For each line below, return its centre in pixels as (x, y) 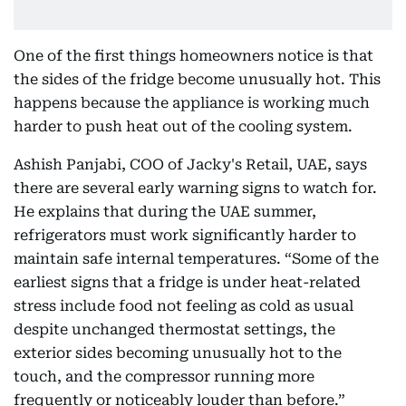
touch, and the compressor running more (164, 377)
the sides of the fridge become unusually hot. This (197, 79)
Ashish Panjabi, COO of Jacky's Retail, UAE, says (190, 164)
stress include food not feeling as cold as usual (184, 306)
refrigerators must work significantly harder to (185, 235)
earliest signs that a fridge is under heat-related (187, 282)
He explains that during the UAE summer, (165, 212)
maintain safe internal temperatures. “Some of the (196, 259)
